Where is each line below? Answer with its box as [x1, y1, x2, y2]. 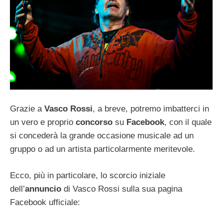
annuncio [25, 184, 61, 194]
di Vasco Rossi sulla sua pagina [61, 184, 182, 194]
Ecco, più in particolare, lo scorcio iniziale [10, 170, 165, 180]
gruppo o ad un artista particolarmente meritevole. [10, 144, 195, 154]
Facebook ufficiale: [10, 197, 80, 207]
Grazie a [10, 104, 44, 114]
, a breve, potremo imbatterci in [93, 104, 209, 114]
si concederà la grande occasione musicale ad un [10, 131, 194, 141]
